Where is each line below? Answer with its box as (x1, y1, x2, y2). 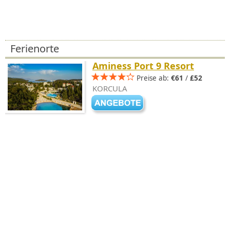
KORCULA (92, 83, 127, 93)
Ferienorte (10, 42, 59, 55)
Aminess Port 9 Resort (92, 60, 194, 72)
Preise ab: (137, 73, 171, 83)
